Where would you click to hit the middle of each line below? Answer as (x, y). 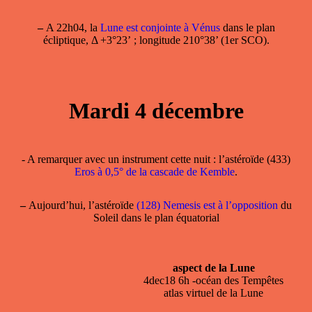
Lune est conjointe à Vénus (160, 27)
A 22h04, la (71, 27)
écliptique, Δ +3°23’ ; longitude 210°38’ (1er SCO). (156, 40)
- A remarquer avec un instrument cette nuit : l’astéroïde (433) (156, 159)
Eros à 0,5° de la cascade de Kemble (155, 171)
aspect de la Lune (213, 267)
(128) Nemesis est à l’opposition (207, 205)
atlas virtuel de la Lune (213, 292)
